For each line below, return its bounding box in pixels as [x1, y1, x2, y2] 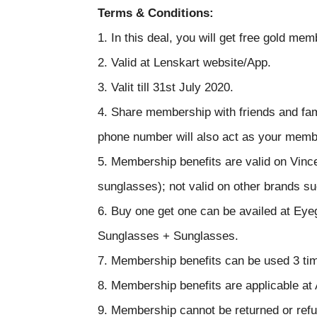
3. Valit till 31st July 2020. [98, 81, 234, 94]
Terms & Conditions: [98, 6, 214, 20]
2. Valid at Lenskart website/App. [98, 56, 271, 69]
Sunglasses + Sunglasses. [98, 229, 238, 243]
